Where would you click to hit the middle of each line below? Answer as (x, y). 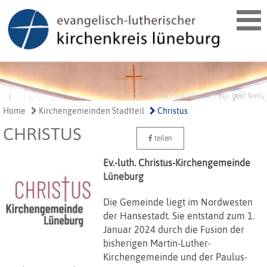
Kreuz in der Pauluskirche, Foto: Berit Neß (196, 96)
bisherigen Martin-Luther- (157, 243)
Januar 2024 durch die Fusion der (173, 230)
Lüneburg (123, 177)
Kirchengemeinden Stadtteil (91, 111)
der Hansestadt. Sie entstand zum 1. (178, 216)
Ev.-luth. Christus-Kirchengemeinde (176, 163)
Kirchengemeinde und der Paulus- (175, 257)
